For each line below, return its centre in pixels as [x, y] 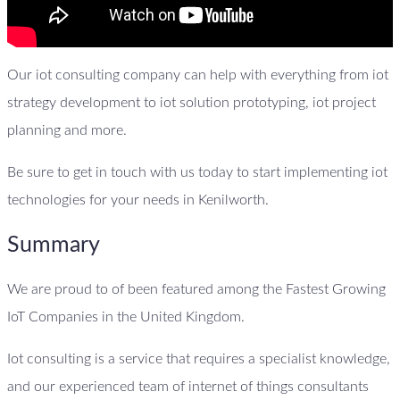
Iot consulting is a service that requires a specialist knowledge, [199, 359]
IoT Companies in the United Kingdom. [126, 317]
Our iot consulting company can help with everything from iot [198, 75]
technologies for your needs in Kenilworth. [138, 200]
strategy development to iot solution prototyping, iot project [192, 102]
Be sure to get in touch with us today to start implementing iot [197, 172]
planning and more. [67, 130]
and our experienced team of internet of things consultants [188, 387]
